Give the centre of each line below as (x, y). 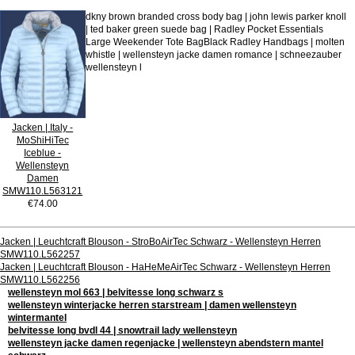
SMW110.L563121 (43, 190)
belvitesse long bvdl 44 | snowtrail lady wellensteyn (122, 330)
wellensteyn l (113, 67)
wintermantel (37, 317)
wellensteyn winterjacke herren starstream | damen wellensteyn (152, 304)
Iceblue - (43, 152)
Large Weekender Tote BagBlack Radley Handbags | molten (215, 41)
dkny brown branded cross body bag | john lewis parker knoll (216, 16)
